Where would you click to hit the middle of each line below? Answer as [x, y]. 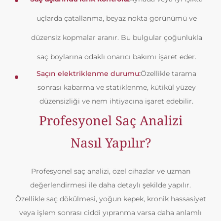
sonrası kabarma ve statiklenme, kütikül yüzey [116, 87]
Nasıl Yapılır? [110, 143]
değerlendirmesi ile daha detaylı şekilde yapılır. [110, 185]
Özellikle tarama [168, 74]
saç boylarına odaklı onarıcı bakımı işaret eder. [116, 57]
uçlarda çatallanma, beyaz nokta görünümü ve [116, 18]
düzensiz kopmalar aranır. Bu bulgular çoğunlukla [116, 37]
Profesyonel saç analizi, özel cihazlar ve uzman [110, 171]
